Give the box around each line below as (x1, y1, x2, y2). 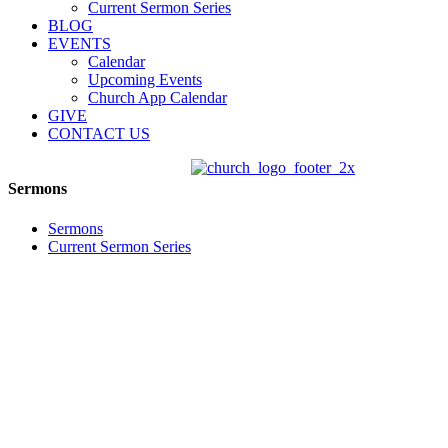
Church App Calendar (88, 89, 227, 106)
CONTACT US (48, 125, 150, 142)
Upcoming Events (88, 71, 202, 88)
